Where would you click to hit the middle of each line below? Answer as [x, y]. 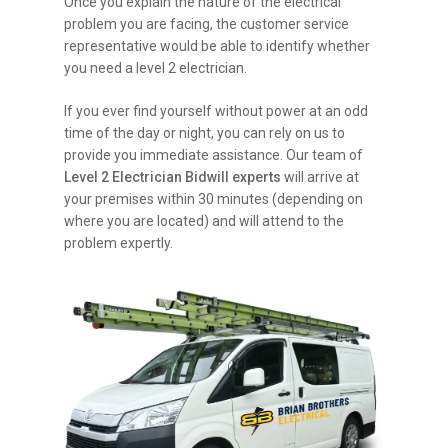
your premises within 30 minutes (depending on [214, 198]
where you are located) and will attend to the [204, 220]
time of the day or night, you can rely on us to [205, 132]
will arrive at [320, 176]
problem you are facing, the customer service [207, 23]
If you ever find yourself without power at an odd [216, 110]
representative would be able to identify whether [217, 45]
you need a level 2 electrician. [156, 67]
